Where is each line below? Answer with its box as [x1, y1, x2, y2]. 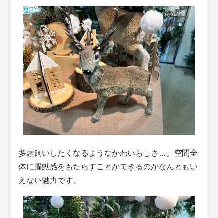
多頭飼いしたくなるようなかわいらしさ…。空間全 [18, 148, 198, 157]
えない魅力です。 [18, 176, 81, 184]
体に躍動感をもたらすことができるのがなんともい [18, 162, 198, 171]
